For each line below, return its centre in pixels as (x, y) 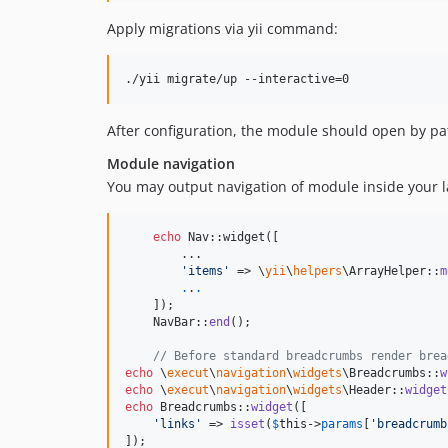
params (342, 424)
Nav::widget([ (230, 237)
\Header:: (373, 390)
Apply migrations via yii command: (222, 28)
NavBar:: (167, 322)
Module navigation (171, 163)
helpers (317, 271)
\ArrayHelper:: (391, 271)
